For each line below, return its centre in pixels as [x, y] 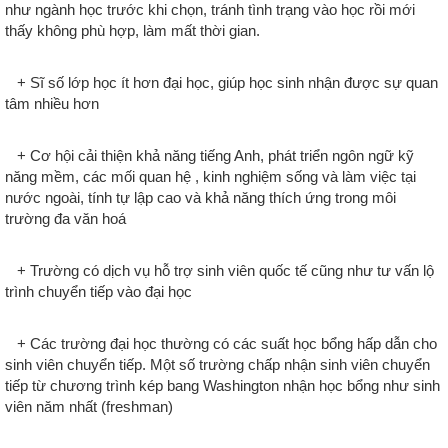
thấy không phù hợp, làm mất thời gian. [132, 31]
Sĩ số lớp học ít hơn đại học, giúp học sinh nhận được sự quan [234, 83]
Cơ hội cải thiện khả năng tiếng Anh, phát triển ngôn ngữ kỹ [222, 156]
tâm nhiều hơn [52, 104]
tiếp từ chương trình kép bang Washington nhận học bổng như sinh [222, 386]
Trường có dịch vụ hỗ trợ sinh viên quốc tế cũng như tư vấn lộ [232, 271]
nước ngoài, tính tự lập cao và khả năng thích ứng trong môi [200, 198]
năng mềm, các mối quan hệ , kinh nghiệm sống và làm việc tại [210, 177]
